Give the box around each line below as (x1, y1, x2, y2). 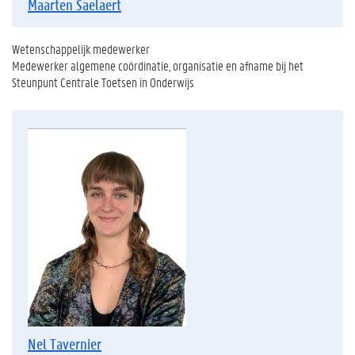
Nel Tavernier (28, 334, 101, 353)
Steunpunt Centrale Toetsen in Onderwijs (12, 73, 194, 90)
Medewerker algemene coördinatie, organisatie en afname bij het (12, 56, 303, 74)
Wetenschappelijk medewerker (12, 40, 150, 57)
